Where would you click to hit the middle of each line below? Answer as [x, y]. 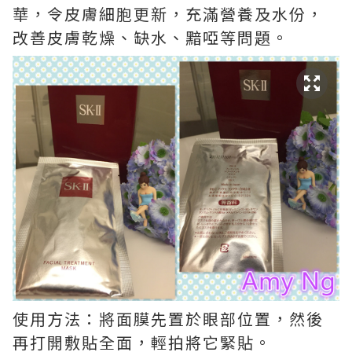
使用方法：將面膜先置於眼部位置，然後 [168, 319]
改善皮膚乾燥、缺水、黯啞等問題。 [151, 37]
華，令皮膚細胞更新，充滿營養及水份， [168, 14]
